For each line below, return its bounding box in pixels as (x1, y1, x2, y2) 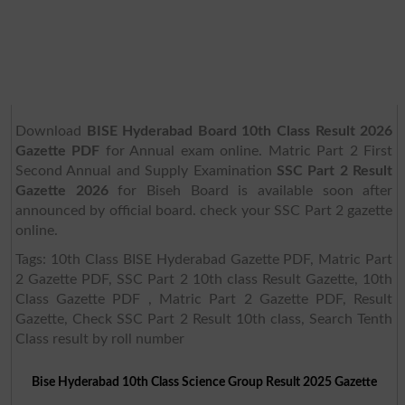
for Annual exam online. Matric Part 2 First (99, 143, 393, 158)
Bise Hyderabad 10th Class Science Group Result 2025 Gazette (31, 374, 377, 389)
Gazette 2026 (14, 183, 108, 198)
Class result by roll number (14, 331, 184, 346)
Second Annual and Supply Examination (14, 163, 278, 178)
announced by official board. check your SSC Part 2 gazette (14, 202, 393, 218)
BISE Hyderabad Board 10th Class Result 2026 (86, 123, 393, 138)
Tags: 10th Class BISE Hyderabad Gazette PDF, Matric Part (14, 251, 393, 267)
